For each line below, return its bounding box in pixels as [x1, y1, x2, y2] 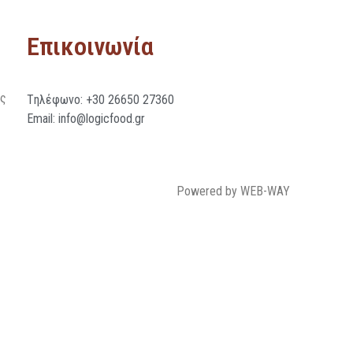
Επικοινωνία [26, 32, 154, 61]
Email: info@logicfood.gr [26, 111, 145, 126]
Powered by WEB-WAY [176, 183, 290, 199]
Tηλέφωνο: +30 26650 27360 [26, 92, 174, 107]
